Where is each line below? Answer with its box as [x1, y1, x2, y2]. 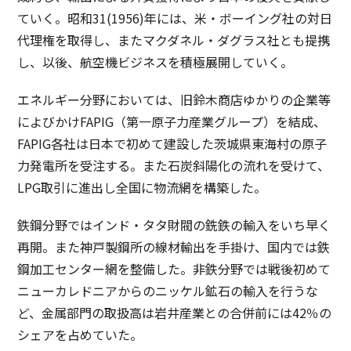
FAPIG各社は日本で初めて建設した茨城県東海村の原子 [17, 133, 327, 153]
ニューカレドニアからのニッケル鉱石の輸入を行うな [17, 280, 319, 300]
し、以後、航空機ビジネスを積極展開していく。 [17, 52, 294, 71]
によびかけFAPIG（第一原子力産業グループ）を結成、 [17, 111, 327, 131]
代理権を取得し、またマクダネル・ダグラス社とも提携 [17, 30, 331, 49]
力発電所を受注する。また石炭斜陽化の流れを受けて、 [17, 155, 331, 175]
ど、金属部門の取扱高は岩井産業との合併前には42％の [17, 302, 332, 322]
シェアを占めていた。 [17, 324, 143, 344]
